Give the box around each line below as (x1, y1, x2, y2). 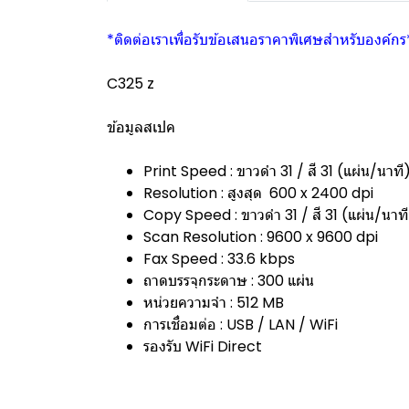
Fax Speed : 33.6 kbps (143, 248, 295, 269)
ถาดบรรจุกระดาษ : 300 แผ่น (143, 270, 314, 291)
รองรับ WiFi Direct (143, 336, 262, 357)
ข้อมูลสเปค (107, 117, 175, 138)
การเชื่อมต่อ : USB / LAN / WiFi (143, 314, 338, 335)
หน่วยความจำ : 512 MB (143, 292, 284, 313)
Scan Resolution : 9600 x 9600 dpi (143, 226, 378, 247)
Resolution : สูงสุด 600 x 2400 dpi (143, 183, 373, 204)
